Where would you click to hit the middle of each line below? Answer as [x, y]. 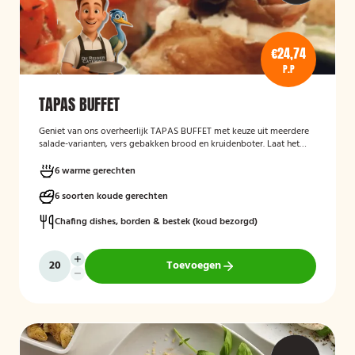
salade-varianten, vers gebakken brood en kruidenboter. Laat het [169, 144]
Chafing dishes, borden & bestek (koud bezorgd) [156, 222]
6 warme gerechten [95, 171]
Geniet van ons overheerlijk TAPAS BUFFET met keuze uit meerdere [174, 132]
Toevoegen [193, 266]
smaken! [55, 157]
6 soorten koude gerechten [111, 197]
